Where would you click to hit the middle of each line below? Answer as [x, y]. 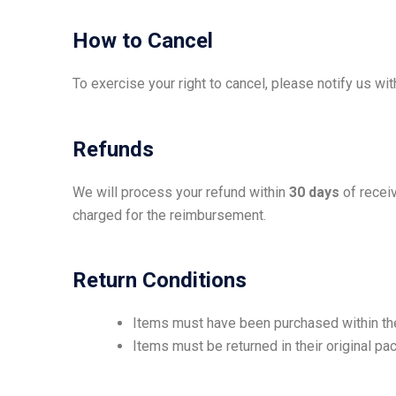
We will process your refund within [181, 192]
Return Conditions [160, 281]
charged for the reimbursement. [169, 215]
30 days [314, 192]
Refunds [113, 149]
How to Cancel [143, 41]
